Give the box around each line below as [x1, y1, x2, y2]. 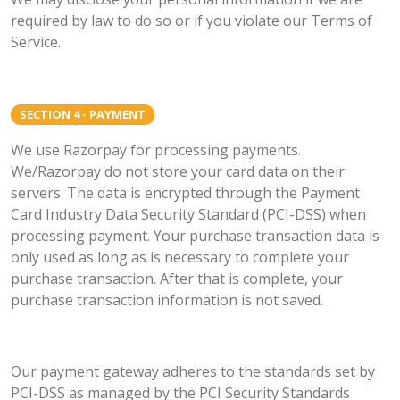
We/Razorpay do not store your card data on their [11, 162, 345, 182]
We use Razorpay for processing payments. [11, 140, 301, 161]
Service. [11, 31, 61, 52]
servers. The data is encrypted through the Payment [11, 183, 360, 204]
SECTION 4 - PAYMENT [20, 106, 146, 123]
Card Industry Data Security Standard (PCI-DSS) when [11, 204, 366, 225]
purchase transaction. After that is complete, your [11, 269, 343, 289]
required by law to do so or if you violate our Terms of [11, 10, 372, 30]
